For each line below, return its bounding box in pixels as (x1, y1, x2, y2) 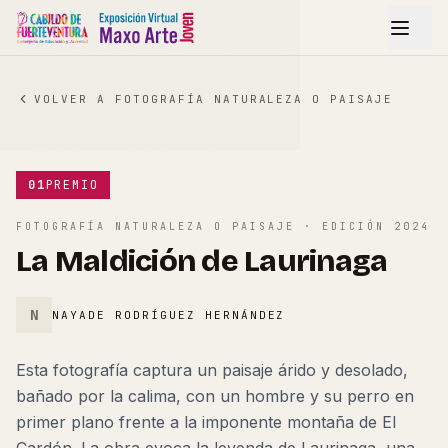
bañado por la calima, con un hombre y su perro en (16, 386, 414, 406)
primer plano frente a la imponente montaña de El (16, 412, 396, 432)
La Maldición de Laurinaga (16, 243, 388, 279)
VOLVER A (34, 92, 115, 106)
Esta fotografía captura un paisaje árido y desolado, (16, 360, 408, 380)
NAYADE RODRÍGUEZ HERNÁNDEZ (52, 308, 286, 322)
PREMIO (45, 177, 99, 193)
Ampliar (364, 105, 408, 120)
